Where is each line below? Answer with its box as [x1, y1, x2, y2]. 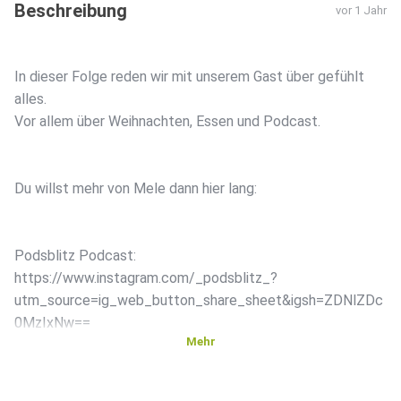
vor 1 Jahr [336, 4, 387, 18]
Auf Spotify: [14, 381, 90, 399]
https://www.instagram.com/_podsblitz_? [14, 269, 277, 287]
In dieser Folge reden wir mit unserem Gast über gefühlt [14, 68, 364, 86]
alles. [14, 90, 47, 108]
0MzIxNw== [14, 314, 90, 332]
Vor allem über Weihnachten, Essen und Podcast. [14, 113, 320, 131]
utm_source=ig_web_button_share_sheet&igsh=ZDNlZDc [14, 292, 383, 310]
